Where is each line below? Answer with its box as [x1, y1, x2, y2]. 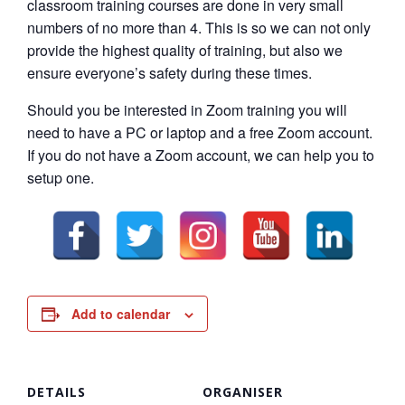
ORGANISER [202, 383, 283, 401]
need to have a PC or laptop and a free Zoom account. [27, 122, 372, 144]
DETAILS [27, 383, 86, 401]
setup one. [27, 167, 94, 189]
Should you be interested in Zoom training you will [27, 99, 347, 121]
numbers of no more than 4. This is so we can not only [27, 17, 371, 39]
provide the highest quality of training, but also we [27, 40, 343, 61]
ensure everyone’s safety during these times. [27, 62, 312, 84]
